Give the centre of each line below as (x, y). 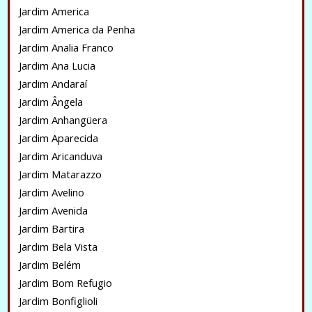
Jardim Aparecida (58, 138)
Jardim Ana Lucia (57, 65)
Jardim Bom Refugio (65, 283)
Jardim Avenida (53, 210)
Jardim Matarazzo (60, 174)
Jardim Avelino (51, 192)
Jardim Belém (49, 265)
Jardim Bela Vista (58, 247)
